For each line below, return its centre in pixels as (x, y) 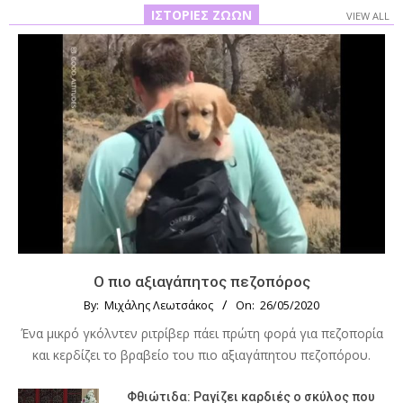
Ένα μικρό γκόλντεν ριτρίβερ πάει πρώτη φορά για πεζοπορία (201, 334)
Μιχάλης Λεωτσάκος (159, 306)
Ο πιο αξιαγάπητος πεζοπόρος (201, 282)
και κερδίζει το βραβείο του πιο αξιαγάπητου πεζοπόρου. (201, 355)
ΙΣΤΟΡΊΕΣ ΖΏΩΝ (201, 14)
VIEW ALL (368, 15)
